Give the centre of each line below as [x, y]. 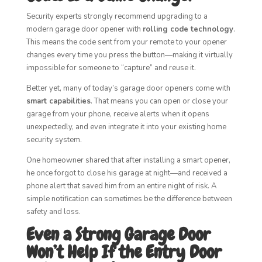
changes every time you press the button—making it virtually [129, 55]
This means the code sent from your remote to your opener [126, 42]
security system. [54, 140]
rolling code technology [188, 29]
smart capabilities [58, 101]
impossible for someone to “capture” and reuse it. [111, 68]
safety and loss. [53, 212]
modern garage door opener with [84, 29]
